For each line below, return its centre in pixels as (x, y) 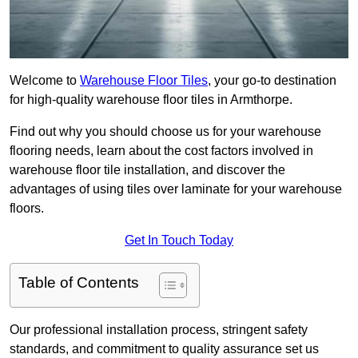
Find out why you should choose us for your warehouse (165, 132)
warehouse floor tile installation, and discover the (147, 170)
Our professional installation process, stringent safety (159, 330)
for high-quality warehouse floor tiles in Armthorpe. (151, 100)
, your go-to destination (272, 81)
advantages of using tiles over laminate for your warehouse (176, 189)
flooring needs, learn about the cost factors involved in (161, 151)
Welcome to (45, 81)
